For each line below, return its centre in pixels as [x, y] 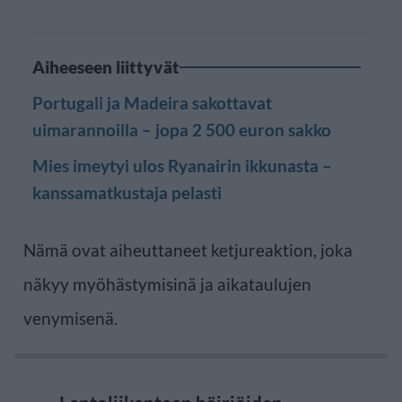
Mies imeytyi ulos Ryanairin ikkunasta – [182, 165]
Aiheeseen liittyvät [106, 66]
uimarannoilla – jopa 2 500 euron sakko [182, 129]
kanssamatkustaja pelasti [127, 192]
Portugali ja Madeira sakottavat [152, 102]
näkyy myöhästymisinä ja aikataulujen [167, 284]
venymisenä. [70, 318]
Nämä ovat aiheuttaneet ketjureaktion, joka [188, 249]
